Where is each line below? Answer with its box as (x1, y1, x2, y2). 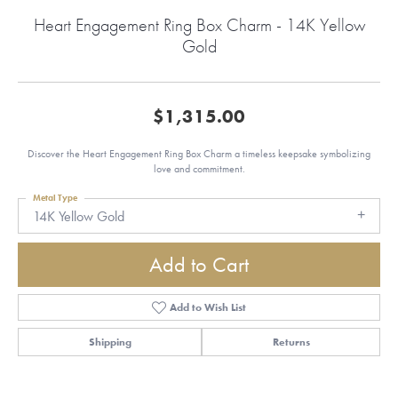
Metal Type (33, 192, 77, 203)
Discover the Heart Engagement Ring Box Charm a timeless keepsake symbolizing (28, 147, 370, 160)
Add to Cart (149, 251, 249, 279)
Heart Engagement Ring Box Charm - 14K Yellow (33, 13, 365, 36)
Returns (272, 335, 310, 350)
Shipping (88, 335, 131, 350)
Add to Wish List (170, 300, 247, 315)
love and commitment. (153, 163, 245, 175)
